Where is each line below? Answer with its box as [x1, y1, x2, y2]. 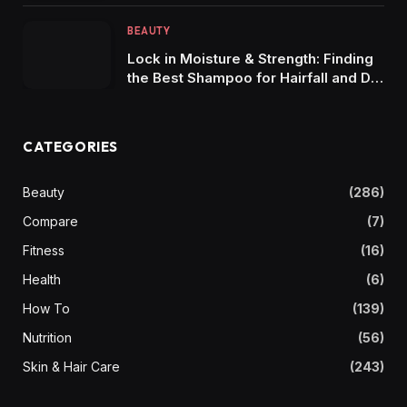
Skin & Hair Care [23, 358, 120, 374]
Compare [23, 213, 78, 229]
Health [23, 271, 61, 287]
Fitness [23, 242, 65, 258]
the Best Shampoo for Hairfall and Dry [127, 69, 384, 87]
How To [23, 300, 70, 316]
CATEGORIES [23, 137, 118, 155]
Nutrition [23, 329, 72, 345]
